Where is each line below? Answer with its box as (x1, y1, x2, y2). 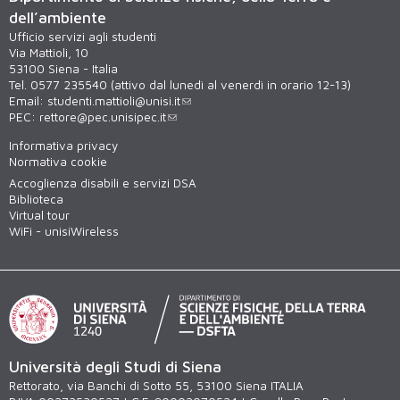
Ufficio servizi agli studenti (9, 29, 156, 45)
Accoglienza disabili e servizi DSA (9, 176, 196, 191)
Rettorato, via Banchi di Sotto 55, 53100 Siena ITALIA (9, 378, 304, 393)
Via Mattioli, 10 (9, 46, 88, 61)
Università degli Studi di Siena (9, 356, 221, 376)
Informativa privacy (9, 137, 118, 153)
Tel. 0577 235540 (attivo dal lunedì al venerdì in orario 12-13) (9, 78, 351, 93)
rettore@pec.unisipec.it (39, 110, 166, 125)
